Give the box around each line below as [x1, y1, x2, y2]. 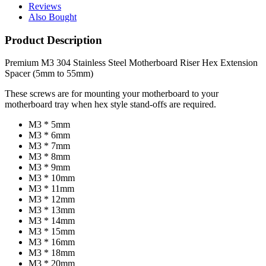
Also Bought [28, 11, 77, 22]
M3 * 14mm [28, 216, 75, 226]
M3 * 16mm [28, 237, 75, 248]
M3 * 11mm [28, 183, 74, 194]
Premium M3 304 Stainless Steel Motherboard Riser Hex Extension [5, 58, 258, 68]
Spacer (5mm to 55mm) [5, 68, 93, 79]
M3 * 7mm [28, 141, 70, 151]
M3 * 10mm [28, 173, 75, 183]
